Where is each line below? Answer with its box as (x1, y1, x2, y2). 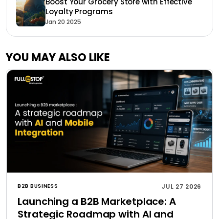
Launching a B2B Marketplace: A (18, 195, 176, 208)
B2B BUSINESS (18, 182, 58, 190)
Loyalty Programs (45, 6, 113, 17)
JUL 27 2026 (162, 182, 201, 191)
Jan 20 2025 (45, 18, 81, 26)
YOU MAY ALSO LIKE (6, 50, 110, 65)
